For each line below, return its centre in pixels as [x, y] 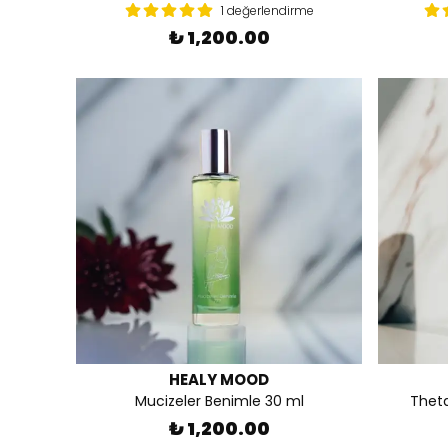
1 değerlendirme [267, 10]
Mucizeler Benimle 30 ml [219, 401]
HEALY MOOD [219, 379]
